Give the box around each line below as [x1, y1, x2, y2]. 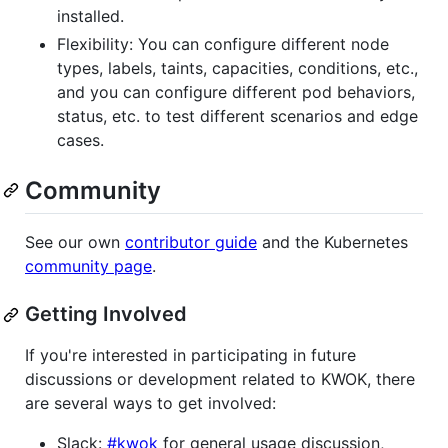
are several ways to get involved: [25, 393, 276, 414]
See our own [25, 232, 125, 253]
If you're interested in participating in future [25, 345, 356, 366]
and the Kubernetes [257, 232, 408, 253]
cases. [57, 129, 104, 150]
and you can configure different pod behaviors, [57, 81, 415, 102]
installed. [57, 5, 124, 26]
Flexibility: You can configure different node [57, 33, 389, 54]
